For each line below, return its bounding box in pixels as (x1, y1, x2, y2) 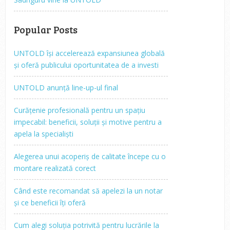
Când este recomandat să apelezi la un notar (14, 185, 163, 196)
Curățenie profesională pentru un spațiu (14, 105, 146, 115)
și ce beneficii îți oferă (14, 197, 86, 207)
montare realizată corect (14, 163, 97, 173)
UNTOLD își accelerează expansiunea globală (14, 48, 165, 58)
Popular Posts (14, 23, 78, 36)
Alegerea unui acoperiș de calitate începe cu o (14, 151, 166, 161)
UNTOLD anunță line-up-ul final (14, 82, 119, 92)
